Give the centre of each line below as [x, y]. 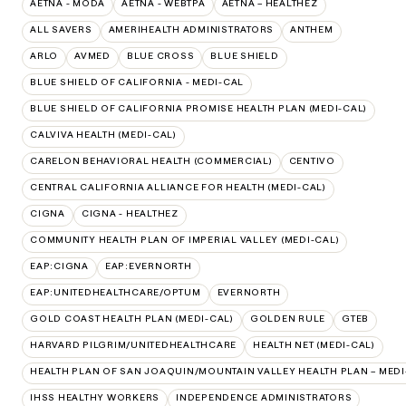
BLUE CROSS [160, 56]
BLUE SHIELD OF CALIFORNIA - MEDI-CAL [137, 82]
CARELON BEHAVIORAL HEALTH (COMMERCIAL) [151, 161]
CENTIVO [312, 161]
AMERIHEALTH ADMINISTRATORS [191, 29]
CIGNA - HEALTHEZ [130, 213]
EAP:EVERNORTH [148, 266]
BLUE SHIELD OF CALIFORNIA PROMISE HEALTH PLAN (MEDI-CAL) [198, 108]
